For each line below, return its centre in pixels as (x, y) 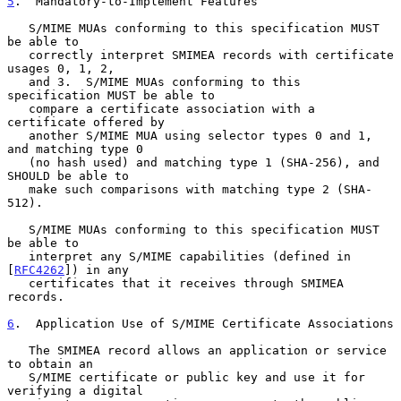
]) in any (97, 269)
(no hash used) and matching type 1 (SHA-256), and (18, 162)
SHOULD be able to (68, 175)
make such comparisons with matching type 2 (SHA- (18, 189)
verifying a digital (75, 390)
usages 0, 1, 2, (61, 68)
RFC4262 (39, 269)
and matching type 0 (75, 149)
